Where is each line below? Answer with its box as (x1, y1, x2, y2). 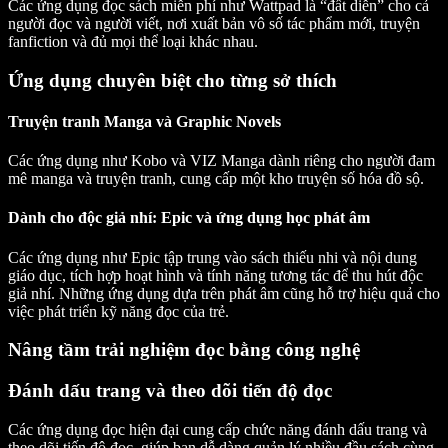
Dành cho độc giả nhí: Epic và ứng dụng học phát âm (8, 209, 370, 227)
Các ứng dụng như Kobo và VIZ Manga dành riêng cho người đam (8, 152, 435, 170)
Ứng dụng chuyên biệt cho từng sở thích (8, 69, 337, 91)
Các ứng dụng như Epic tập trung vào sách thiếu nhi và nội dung (8, 248, 417, 266)
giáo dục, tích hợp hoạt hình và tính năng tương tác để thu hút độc (8, 266, 423, 284)
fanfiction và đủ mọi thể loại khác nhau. (8, 32, 258, 50)
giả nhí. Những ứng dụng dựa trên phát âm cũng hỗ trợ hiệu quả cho (8, 284, 440, 302)
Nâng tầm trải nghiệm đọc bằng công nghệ (8, 339, 360, 361)
